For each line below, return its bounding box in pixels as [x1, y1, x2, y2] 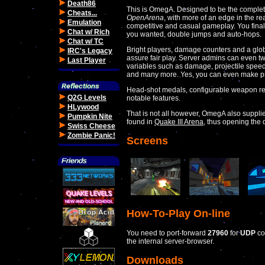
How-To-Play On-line [127, 207, 230, 219]
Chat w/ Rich [67, 28, 109, 36]
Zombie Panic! [67, 131, 115, 140]
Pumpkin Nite [67, 112, 112, 121]
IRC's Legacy [67, 47, 112, 55]
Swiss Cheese [67, 122, 115, 130]
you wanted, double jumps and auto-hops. [127, 30, 261, 39]
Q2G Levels [67, 93, 106, 102]
